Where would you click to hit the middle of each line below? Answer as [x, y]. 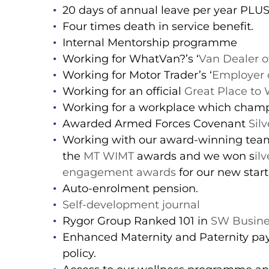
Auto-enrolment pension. [130, 189]
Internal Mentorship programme [150, 43]
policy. [79, 254]
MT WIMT [109, 156]
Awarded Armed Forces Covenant [156, 124]
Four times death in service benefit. [158, 27]
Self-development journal [131, 205]
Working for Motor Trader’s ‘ [137, 75]
